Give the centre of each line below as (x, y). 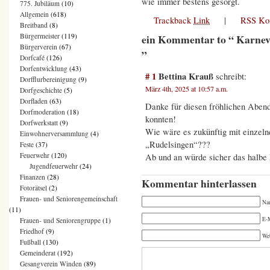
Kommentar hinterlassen (199, 184)
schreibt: (231, 76)
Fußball (30, 242)
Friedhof (32, 231)
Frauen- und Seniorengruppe (60, 221)
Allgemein (34, 14)
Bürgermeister (40, 36)
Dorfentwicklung (44, 69)
